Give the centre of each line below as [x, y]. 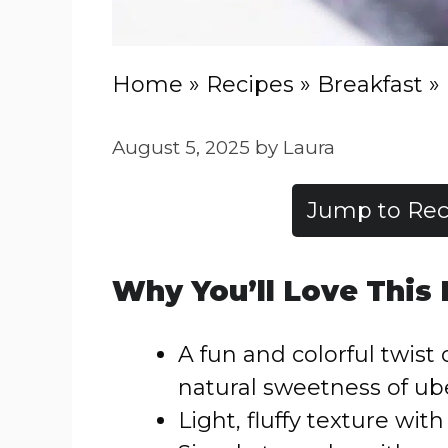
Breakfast [370, 84]
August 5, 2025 [181, 147]
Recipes [250, 84]
